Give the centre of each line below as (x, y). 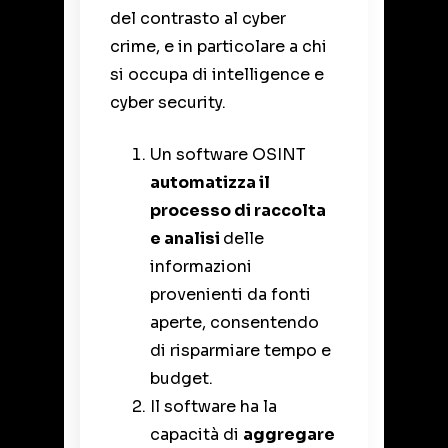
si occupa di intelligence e (217, 74)
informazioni (201, 266)
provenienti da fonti (230, 294)
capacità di (196, 434)
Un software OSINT (228, 154)
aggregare (289, 434)
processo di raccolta (238, 210)
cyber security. (170, 102)
